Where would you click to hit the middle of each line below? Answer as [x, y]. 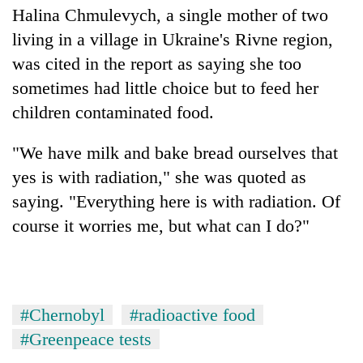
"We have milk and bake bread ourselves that [175, 152]
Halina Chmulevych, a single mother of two [170, 15]
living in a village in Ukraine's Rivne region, [173, 39]
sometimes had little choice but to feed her [165, 88]
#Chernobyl [62, 314]
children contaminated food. [113, 112]
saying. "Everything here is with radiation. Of [176, 201]
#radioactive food [192, 314]
